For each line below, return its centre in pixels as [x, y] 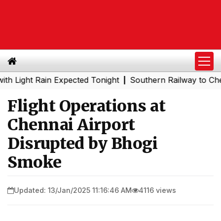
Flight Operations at [86, 106]
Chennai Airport [71, 125]
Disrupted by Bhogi [82, 144]
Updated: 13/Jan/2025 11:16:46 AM [73, 190]
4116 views [157, 190]
